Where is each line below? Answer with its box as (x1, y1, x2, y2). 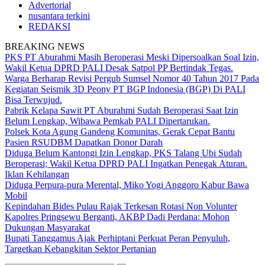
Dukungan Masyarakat (5, 222, 90, 232)
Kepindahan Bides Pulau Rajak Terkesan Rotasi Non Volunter (5, 201, 237, 211)
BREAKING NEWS (5, 41, 85, 51)
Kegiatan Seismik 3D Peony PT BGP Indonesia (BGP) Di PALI (5, 84, 245, 94)
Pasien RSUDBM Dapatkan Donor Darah (5, 137, 163, 147)
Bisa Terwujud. (5, 95, 62, 105)
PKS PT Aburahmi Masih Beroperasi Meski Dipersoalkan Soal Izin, (5, 52, 259, 62)
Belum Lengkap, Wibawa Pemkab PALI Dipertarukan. (5, 116, 210, 126)
